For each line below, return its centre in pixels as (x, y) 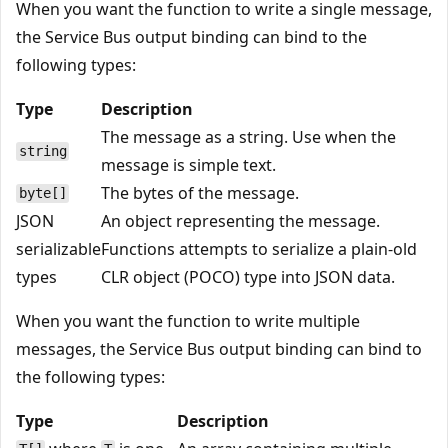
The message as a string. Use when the (248, 136)
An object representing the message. (240, 220)
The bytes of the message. (200, 192)
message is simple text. (188, 164)
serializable (58, 248)
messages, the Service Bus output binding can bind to (219, 348)
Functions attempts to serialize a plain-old (259, 248)
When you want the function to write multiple (188, 320)
